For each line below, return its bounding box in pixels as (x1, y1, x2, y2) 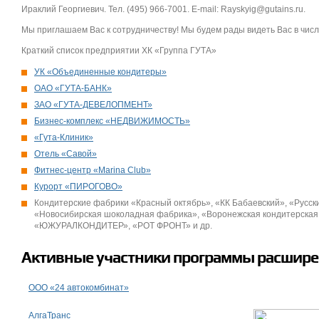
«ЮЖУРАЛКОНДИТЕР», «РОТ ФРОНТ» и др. (34, 221, 212, 231)
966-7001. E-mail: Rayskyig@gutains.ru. (150, 4, 308, 14)
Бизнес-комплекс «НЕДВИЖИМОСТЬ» (34, 116, 190, 126)
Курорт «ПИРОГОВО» (34, 182, 122, 192)
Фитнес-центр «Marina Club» (34, 165, 151, 175)
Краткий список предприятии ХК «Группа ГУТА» (21, 46, 216, 56)
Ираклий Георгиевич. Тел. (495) (21, 4, 150, 14)
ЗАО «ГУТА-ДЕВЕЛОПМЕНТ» (34, 100, 152, 110)
